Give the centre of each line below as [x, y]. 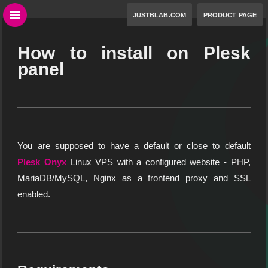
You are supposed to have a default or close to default [134, 146]
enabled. [34, 194]
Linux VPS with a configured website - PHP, [159, 162]
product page [230, 14]
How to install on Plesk [134, 53]
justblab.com [159, 14]
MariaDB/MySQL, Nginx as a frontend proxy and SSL [134, 178]
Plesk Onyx [42, 162]
